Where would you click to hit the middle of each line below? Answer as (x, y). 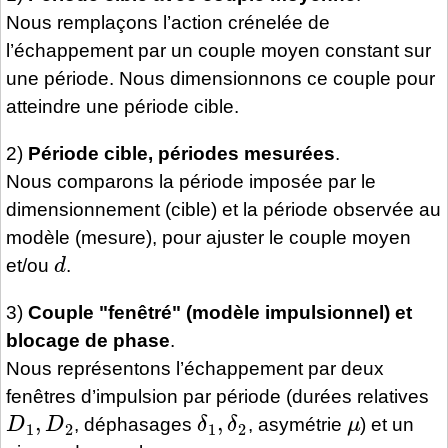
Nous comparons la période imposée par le (191, 182)
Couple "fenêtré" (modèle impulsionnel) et (220, 313)
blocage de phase (88, 341)
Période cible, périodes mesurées (181, 154)
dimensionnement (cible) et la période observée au (223, 210)
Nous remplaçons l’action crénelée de (168, 22)
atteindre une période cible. (122, 106)
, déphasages (136, 425)
